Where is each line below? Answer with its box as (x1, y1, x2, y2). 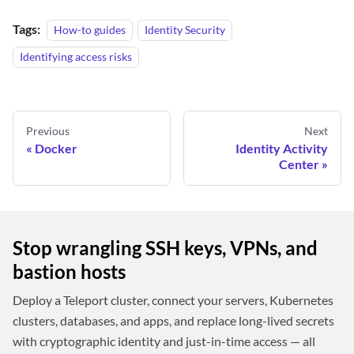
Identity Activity (235, 141, 328, 156)
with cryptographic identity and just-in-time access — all (13, 333, 315, 349)
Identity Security (145, 23, 226, 37)
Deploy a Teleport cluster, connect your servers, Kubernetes (13, 292, 333, 308)
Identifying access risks (20, 50, 132, 64)
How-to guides (54, 23, 126, 37)
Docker (35, 141, 77, 156)
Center (279, 156, 319, 172)
